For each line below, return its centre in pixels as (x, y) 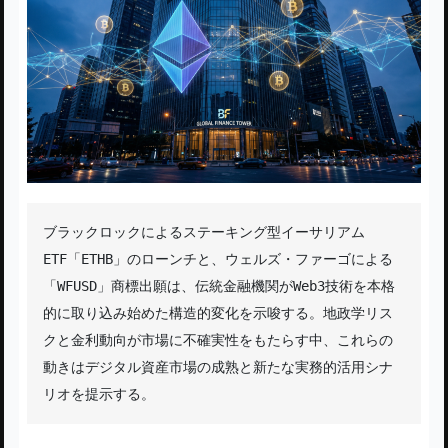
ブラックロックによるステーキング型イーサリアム (204, 231)
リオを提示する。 (99, 393)
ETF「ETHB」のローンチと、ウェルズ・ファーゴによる (218, 258)
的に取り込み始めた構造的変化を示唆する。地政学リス (218, 312)
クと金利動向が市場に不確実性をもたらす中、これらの (218, 339)
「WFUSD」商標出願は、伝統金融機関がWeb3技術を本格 (219, 285)
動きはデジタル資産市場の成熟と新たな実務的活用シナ (218, 366)
